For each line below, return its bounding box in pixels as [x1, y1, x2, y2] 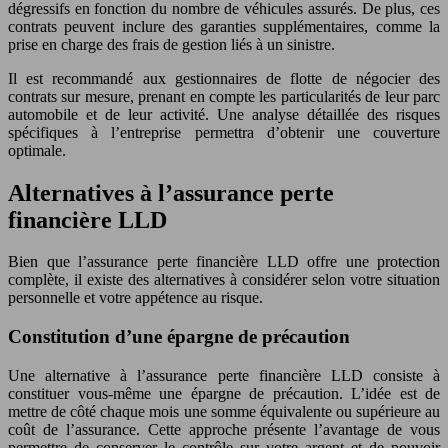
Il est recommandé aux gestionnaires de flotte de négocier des [8, 69, 440, 87]
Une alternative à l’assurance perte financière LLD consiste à [8, 366, 440, 384]
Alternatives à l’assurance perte [8, 179, 334, 206]
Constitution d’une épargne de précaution [8, 326, 350, 348]
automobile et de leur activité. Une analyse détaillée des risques [8, 105, 440, 123]
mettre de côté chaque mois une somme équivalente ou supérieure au [8, 402, 440, 420]
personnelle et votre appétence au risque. [8, 289, 263, 307]
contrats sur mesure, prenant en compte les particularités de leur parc [8, 87, 440, 105]
